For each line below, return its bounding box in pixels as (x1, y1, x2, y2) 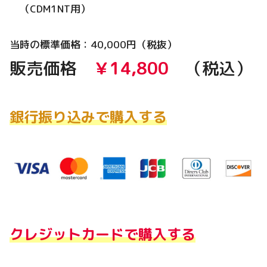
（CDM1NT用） (10, 2, 91, 16)
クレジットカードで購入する (10, 224, 195, 245)
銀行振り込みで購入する (10, 107, 167, 128)
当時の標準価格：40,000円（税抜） (10, 38, 177, 52)
